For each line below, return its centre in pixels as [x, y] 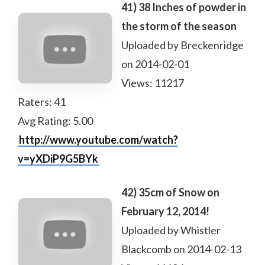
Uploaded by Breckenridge [182, 45]
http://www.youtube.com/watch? [98, 140]
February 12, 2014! [165, 211]
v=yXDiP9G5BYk [58, 159]
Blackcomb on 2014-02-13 [181, 249]
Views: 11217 [153, 83]
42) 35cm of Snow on [170, 192]
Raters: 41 [42, 102]
